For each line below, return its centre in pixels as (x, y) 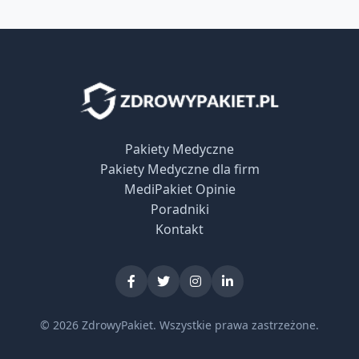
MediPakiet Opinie (179, 189)
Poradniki (179, 209)
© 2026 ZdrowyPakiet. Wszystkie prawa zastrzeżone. (179, 325)
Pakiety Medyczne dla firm (179, 169)
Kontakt (179, 229)
